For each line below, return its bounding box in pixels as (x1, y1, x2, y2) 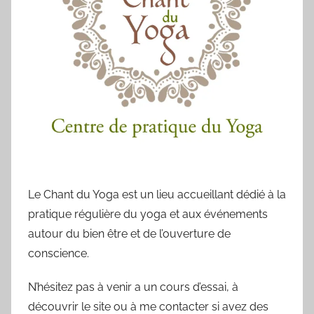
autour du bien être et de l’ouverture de (28, 227, 231, 241)
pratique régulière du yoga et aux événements (28, 207, 268, 221)
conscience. (28, 247, 89, 261)
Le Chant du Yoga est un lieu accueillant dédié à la (28, 188, 286, 202)
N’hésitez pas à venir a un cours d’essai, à (28, 280, 238, 294)
